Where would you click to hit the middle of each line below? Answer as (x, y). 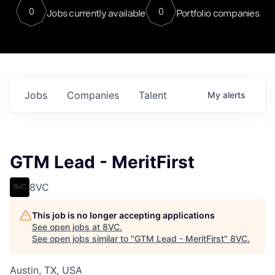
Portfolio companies (218, 13)
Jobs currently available (96, 13)
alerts (234, 95)
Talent (153, 95)
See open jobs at (67, 227)
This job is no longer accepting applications (123, 215)
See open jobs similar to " (83, 238)
